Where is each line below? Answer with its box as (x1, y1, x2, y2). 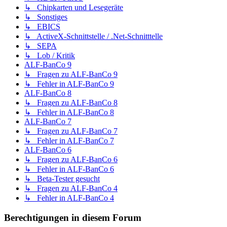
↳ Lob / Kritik (24, 51, 75, 60)
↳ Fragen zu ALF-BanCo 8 (24, 98, 118, 107)
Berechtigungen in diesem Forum (4, 212, 141, 223)
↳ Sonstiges (24, 13, 67, 22)
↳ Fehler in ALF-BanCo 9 (24, 80, 114, 89)
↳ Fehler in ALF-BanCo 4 (24, 194, 114, 203)
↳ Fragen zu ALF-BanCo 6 (24, 155, 118, 164)
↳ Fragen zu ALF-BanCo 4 (24, 184, 118, 193)
